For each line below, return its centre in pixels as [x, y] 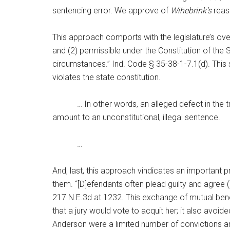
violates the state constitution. [107, 77]
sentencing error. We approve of [111, 11]
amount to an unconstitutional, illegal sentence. [136, 117]
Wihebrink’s [191, 11]
